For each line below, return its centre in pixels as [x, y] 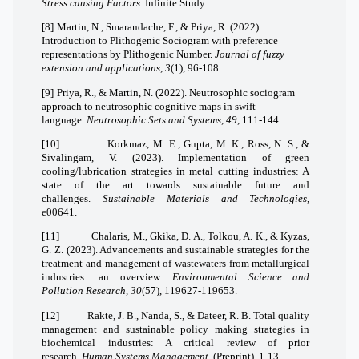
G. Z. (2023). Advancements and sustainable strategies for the [176, 250]
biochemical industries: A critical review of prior [176, 342]
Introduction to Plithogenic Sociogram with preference [160, 41]
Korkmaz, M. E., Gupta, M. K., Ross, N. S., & [209, 144]
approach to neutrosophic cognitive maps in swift [149, 106]
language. [65, 119]
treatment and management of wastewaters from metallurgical [176, 264]
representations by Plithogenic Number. [129, 54]
